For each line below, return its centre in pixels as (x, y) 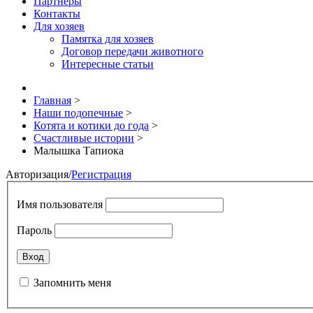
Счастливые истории (84, 138)
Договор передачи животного (132, 51)
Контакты (57, 14)
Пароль (34, 230)
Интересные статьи (108, 64)
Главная (52, 100)
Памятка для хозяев (108, 39)
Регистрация (101, 174)
